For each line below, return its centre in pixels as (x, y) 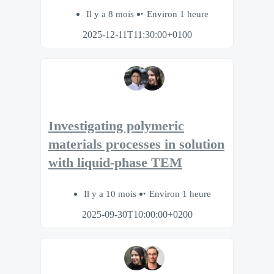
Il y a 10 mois (111, 193)
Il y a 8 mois (111, 14)
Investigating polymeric (116, 126)
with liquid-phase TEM (115, 163)
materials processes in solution (136, 145)
